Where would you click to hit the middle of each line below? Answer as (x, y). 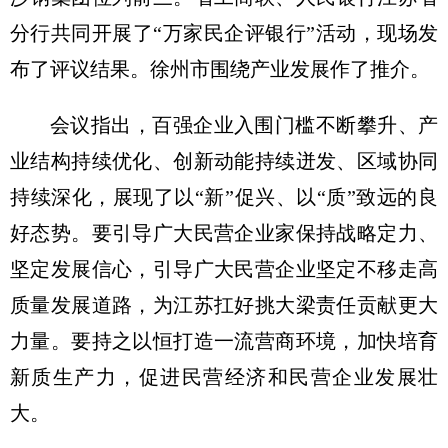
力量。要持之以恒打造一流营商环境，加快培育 (224, 341)
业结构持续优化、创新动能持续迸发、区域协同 (224, 161)
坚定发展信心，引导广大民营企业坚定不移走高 (224, 269)
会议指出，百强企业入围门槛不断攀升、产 (244, 125)
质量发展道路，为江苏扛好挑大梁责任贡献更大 (224, 305)
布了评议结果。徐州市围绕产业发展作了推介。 (220, 69)
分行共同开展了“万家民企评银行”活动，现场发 (224, 33)
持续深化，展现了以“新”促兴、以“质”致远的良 (224, 197)
